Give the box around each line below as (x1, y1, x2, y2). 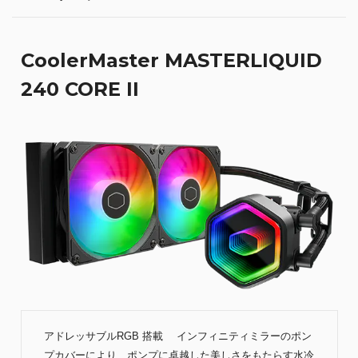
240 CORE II (20, 77, 139, 101)
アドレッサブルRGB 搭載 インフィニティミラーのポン (43, 330, 312, 343)
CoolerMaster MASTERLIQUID (20, 48, 322, 72)
